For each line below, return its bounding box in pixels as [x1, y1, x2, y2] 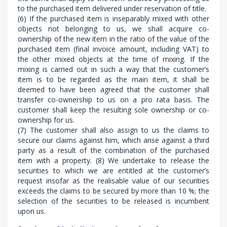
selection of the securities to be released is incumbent [18, 196, 209, 206]
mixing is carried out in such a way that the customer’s [18, 64, 209, 74]
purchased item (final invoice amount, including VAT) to [18, 44, 209, 54]
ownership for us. [18, 115, 74, 125]
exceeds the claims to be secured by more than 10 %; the [18, 186, 209, 196]
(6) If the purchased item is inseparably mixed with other [18, 14, 209, 23]
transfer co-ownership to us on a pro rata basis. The [18, 95, 209, 104]
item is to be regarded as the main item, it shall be [18, 74, 209, 84]
